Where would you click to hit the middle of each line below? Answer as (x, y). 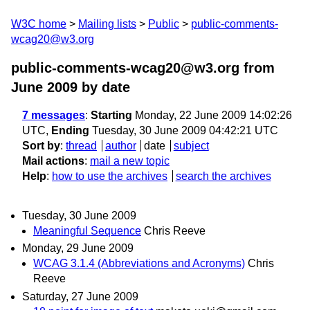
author (120, 146)
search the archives (223, 176)
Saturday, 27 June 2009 (80, 296)
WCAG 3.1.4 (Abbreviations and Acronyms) (139, 264)
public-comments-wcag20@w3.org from (143, 68)
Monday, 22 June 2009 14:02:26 (212, 115)
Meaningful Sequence (87, 231)
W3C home (39, 24)
